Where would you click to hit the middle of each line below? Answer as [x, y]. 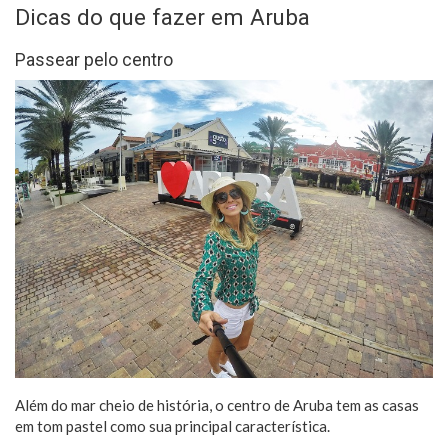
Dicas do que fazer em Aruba [165, 16]
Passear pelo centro [94, 59]
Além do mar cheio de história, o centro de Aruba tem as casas [217, 405]
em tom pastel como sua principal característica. [172, 426]
